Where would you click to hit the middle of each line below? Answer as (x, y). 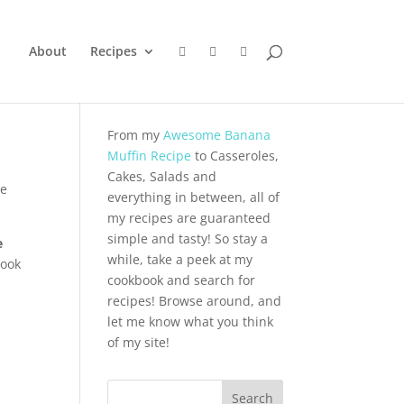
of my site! (139, 342)
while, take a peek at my (180, 259)
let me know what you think (191, 321)
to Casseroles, (235, 156)
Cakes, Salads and (162, 176)
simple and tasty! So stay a (188, 239)
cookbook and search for (182, 280)
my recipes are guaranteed (189, 218)
